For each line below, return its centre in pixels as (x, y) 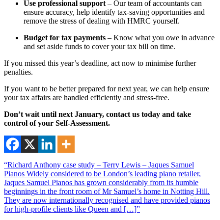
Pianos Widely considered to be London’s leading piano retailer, (102, 174)
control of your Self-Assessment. (57, 123)
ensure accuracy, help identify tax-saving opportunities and (114, 12)
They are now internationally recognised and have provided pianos (107, 200)
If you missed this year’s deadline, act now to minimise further (100, 63)
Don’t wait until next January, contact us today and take (97, 114)
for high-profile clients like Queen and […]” (72, 209)
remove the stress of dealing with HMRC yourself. (103, 21)
